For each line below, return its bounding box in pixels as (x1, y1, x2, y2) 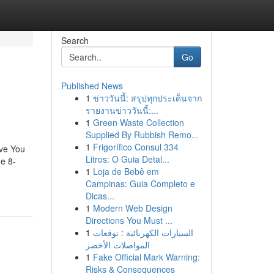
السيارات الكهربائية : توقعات (92, 226, 193, 239)
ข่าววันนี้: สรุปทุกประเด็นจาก (92, 92, 202, 104)
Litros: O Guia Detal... (85, 153, 169, 165)
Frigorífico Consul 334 (92, 141, 179, 153)
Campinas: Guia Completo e (85, 177, 195, 190)
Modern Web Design (92, 202, 172, 214)
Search (61, 34, 89, 46)
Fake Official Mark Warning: (92, 251, 200, 263)
